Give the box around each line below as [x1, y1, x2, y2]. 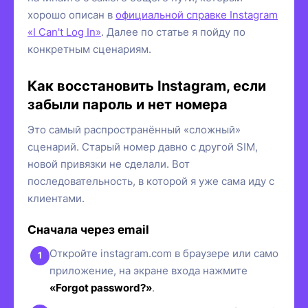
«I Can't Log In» [27, 25, 101, 38]
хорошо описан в [27, 8, 115, 21]
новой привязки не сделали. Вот [27, 157, 190, 170]
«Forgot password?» [49, 280, 152, 294]
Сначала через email [27, 222, 149, 236]
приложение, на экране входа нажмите [49, 263, 247, 277]
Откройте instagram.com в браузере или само [49, 246, 278, 260]
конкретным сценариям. [27, 42, 151, 56]
